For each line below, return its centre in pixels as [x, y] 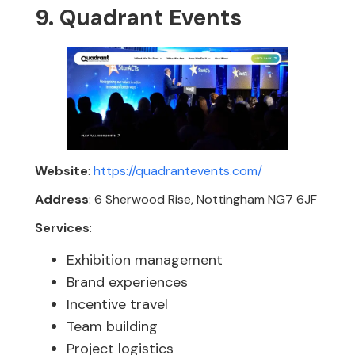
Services [63, 228]
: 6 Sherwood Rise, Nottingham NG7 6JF [203, 199]
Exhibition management [145, 260]
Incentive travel [118, 304]
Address [62, 199]
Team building [113, 326]
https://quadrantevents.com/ [178, 170]
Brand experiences [128, 282]
